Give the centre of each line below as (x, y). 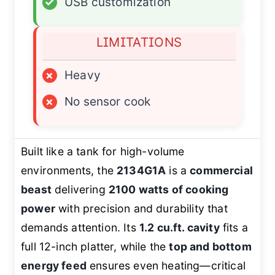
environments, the (69, 171)
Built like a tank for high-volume (103, 152)
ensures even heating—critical (166, 266)
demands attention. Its (80, 228)
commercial (221, 171)
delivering (80, 190)
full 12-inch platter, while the (95, 247)
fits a (234, 228)
